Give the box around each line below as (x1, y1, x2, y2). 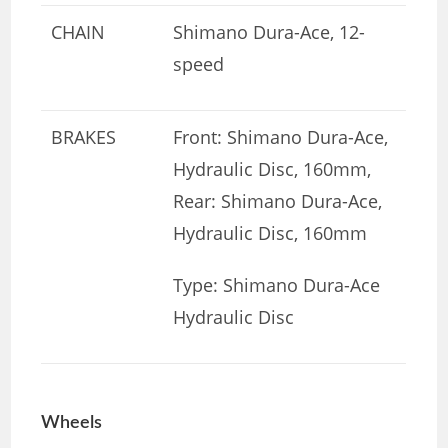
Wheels (41, 413, 103, 432)
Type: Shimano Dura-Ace (173, 272, 381, 297)
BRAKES (51, 124, 117, 149)
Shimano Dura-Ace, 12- (173, 19, 366, 44)
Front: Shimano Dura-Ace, (173, 124, 389, 149)
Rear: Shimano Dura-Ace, (173, 188, 383, 213)
